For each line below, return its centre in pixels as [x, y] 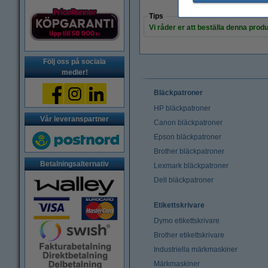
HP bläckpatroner [182, 108]
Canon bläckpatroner [188, 123]
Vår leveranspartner [74, 119]
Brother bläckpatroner [189, 151]
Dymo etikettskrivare [187, 221]
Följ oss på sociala [74, 62]
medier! [74, 72]
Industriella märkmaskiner [196, 249]
